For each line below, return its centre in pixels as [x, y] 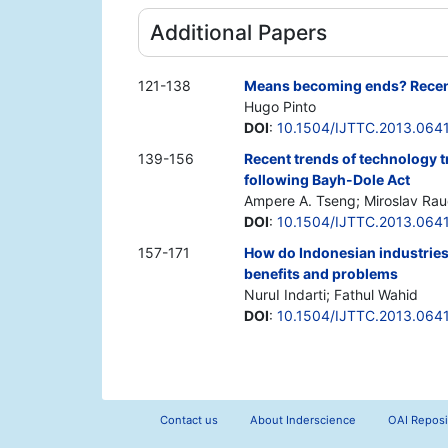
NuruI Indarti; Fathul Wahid [331, 295]
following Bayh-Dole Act [327, 180]
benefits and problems [321, 274]
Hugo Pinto [280, 107]
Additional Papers [238, 33]
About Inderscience [302, 420]
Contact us [188, 420]
